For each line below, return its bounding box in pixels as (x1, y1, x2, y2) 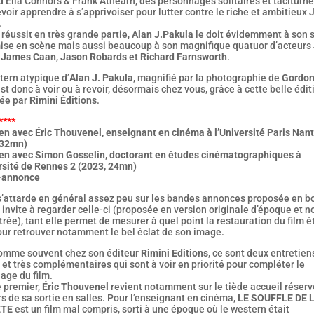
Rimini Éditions (29, 95, 97, 107)
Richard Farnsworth (139, 51, 227, 63)
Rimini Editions (140, 247, 208, 259)
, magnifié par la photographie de (132, 72, 282, 84)
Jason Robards (60, 51, 127, 63)
